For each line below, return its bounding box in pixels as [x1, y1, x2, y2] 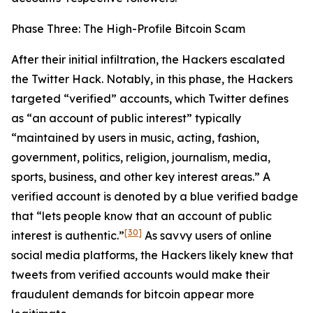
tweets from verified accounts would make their [11, 268, 270, 282]
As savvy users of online [142, 228, 272, 242]
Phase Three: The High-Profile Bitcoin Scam [11, 22, 245, 36]
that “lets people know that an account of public [11, 209, 272, 223]
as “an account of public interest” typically [11, 111, 241, 125]
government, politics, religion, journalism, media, [11, 150, 270, 164]
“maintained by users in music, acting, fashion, [11, 131, 259, 145]
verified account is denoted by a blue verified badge [11, 189, 298, 203]
